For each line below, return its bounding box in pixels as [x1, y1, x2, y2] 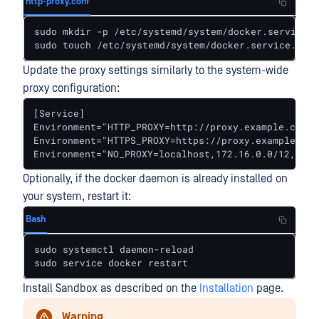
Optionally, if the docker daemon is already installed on [23, 172, 288, 185]
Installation [199, 282, 253, 295]
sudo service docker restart [34, 256, 188, 269]
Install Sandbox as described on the [23, 282, 199, 295]
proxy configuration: [23, 82, 120, 95]
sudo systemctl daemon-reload [34, 243, 194, 256]
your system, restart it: [23, 190, 131, 203]
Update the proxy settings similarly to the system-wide [23, 64, 288, 77]
